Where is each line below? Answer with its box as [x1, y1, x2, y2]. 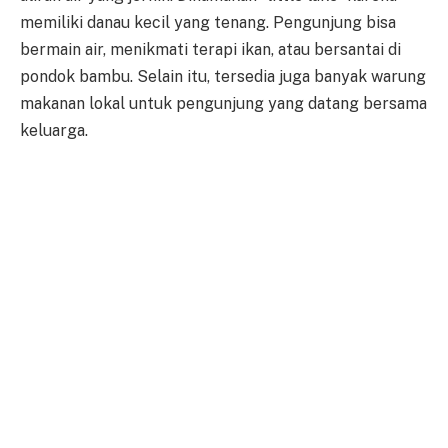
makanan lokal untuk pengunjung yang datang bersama [20, 93, 427, 113]
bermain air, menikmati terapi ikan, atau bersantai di [20, 39, 401, 59]
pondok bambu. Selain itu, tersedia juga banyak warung [20, 66, 426, 86]
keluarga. [20, 120, 88, 140]
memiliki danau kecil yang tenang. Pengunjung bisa [20, 12, 396, 32]
